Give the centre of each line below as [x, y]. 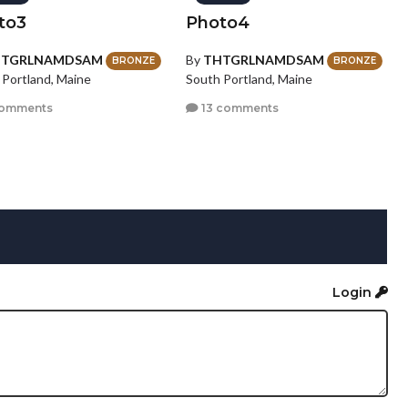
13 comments [238, 107]
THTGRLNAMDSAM [263, 59]
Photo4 [217, 22]
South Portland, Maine [249, 79]
